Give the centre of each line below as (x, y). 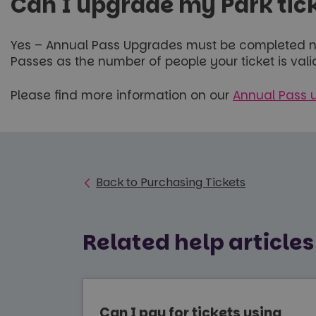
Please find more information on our (122, 95)
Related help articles (198, 243)
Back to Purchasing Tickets (171, 182)
